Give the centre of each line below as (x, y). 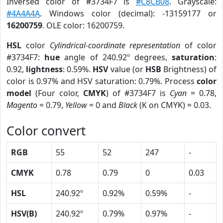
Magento (22, 105)
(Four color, (57, 93)
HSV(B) (24, 214)
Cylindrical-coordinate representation (115, 45)
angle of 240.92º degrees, (116, 57)
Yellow (76, 105)
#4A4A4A (23, 13)
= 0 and (103, 105)
